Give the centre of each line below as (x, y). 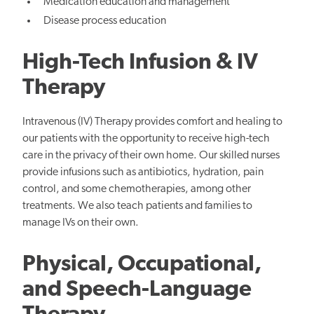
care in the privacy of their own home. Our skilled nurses (151, 156)
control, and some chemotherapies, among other (137, 190)
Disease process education (105, 21)
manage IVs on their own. (81, 223)
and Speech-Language (137, 291)
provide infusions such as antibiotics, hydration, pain (143, 173)
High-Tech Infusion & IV (140, 63)
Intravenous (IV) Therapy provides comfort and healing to (152, 122)
